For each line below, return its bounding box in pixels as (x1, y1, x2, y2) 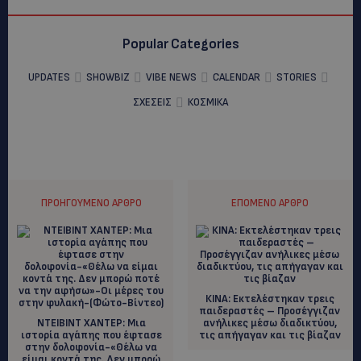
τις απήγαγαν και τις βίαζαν (198, 328, 341, 342)
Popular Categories (122, 35, 239, 52)
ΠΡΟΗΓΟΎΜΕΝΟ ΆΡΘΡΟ (40, 196, 142, 210)
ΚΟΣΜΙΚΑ (188, 95, 228, 109)
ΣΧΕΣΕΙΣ (133, 95, 172, 109)
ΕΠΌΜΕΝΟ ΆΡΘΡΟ (230, 196, 309, 210)
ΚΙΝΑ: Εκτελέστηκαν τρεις (205, 292, 334, 305)
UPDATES (28, 70, 70, 84)
